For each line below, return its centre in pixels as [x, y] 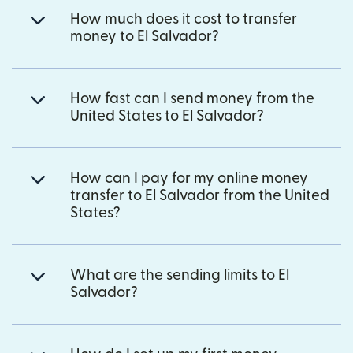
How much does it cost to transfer [184, 20]
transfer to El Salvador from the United [200, 196]
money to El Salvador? [145, 37]
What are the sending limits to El [180, 276]
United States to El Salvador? [167, 117]
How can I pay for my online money [189, 179]
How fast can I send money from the [192, 99]
